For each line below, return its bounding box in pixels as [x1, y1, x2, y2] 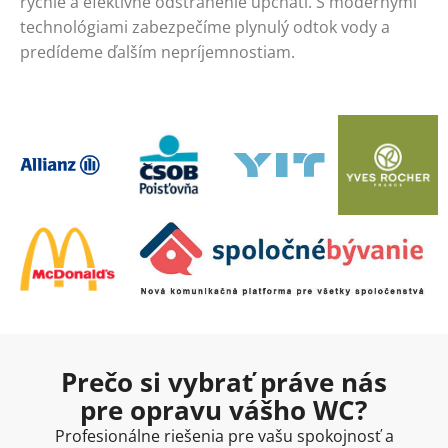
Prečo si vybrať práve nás [60, 364, 387, 401]
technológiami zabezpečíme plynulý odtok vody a [20, 15, 390, 38]
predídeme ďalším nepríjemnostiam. [20, 40, 295, 63]
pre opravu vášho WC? [80, 392, 368, 429]
